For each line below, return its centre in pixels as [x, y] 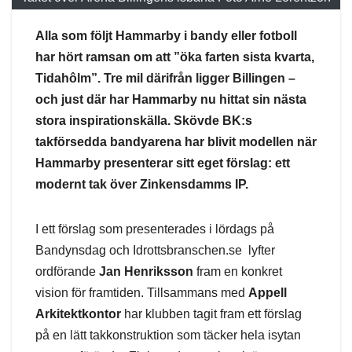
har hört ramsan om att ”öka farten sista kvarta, [175, 57]
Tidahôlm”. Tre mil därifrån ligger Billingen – [165, 78]
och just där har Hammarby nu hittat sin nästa [171, 99]
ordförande [67, 271]
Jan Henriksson [146, 271]
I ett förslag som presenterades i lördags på [155, 229]
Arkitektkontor [78, 313]
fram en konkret [238, 271]
